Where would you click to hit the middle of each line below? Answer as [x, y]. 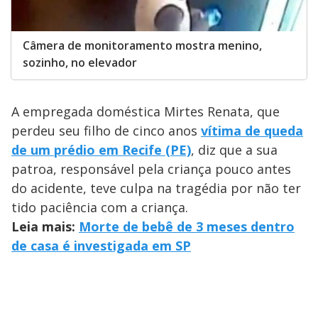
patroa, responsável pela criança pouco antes [151, 169]
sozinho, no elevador [80, 63]
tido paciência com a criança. [100, 208]
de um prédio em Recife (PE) [101, 150]
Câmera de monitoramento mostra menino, [142, 46]
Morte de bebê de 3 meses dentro [187, 227]
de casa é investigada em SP [101, 246]
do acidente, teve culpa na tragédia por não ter [156, 188]
